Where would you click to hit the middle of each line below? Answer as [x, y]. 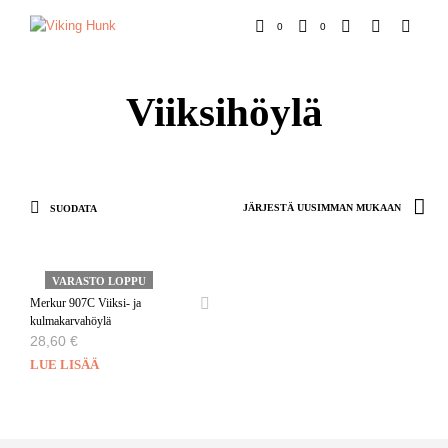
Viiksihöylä [224, 111]
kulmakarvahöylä [70, 320]
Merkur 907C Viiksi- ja [85, 302]
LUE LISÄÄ [64, 364]
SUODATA [72, 208]
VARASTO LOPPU [99, 280]
